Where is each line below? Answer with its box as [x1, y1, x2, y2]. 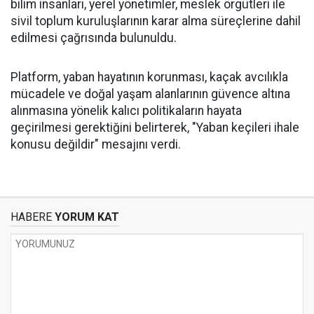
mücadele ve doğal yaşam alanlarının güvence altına [11, 87, 290, 101]
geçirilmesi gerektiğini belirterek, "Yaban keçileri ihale [11, 121, 299, 135]
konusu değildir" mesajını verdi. [11, 137, 181, 151]
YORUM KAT [52, 210, 119, 224]
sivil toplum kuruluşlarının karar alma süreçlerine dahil [11, 14, 301, 28]
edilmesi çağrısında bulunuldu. [11, 31, 177, 45]
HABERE [11, 210, 52, 224]
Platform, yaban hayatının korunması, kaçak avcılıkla [11, 70, 288, 84]
